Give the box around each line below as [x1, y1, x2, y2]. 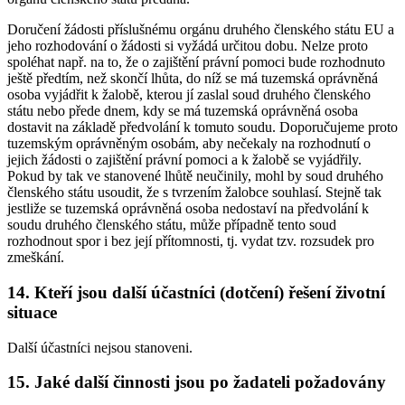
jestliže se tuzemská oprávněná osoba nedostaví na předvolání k [7, 201, 369, 217]
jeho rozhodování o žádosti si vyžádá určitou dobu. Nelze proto [7, 38, 368, 54]
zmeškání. [7, 250, 64, 266]
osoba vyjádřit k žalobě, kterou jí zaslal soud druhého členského [7, 87, 371, 103]
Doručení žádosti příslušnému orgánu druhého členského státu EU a [7, 22, 394, 38]
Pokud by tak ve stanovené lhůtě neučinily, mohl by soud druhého [7, 168, 383, 184]
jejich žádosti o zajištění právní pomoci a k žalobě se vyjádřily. [7, 152, 362, 168]
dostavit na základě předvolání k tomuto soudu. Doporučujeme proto [7, 119, 398, 136]
